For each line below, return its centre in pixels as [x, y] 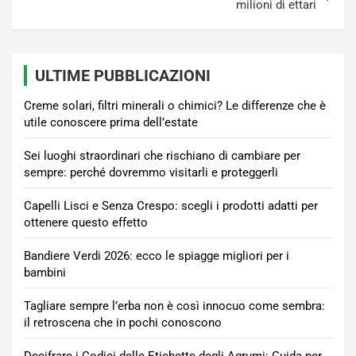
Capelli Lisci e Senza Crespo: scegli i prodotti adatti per [171, 206]
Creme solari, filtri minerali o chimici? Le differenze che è [175, 106]
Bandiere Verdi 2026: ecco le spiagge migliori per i [157, 256]
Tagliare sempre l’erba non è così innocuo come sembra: [174, 306]
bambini [45, 273]
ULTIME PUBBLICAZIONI [123, 76]
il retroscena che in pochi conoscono [123, 323]
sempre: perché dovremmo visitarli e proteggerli [151, 173]
